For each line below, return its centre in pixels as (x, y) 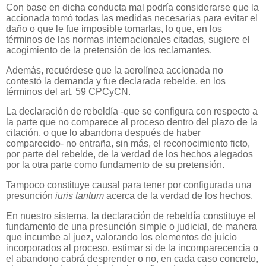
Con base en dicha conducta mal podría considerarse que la (132, 7)
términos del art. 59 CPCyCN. (68, 91)
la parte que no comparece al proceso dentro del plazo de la (132, 122)
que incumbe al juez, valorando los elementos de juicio (121, 237)
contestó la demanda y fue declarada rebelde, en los (116, 81)
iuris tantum (81, 196)
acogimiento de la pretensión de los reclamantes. (109, 50)
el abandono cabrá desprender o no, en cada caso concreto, (132, 258)
